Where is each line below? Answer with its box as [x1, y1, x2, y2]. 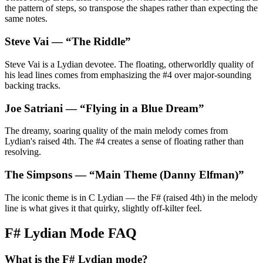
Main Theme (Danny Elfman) [95, 168, 238, 181]
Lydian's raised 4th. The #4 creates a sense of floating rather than [5, 136, 244, 147]
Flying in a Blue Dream [86, 102, 198, 114]
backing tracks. [5, 80, 60, 90]
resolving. [5, 147, 41, 157]
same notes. [5, 14, 48, 24]
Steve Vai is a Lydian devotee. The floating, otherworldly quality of [5, 59, 254, 69]
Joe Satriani [5, 102, 63, 114]
